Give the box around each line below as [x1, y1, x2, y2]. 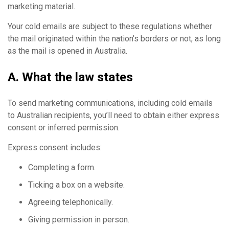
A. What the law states [8, 70, 133, 84]
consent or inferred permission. [8, 122, 120, 132]
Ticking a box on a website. [28, 179, 125, 190]
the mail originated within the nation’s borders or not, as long [8, 33, 221, 43]
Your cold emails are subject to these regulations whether [8, 21, 212, 31]
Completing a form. [28, 162, 96, 172]
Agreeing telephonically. [28, 197, 113, 207]
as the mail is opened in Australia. [8, 45, 127, 56]
